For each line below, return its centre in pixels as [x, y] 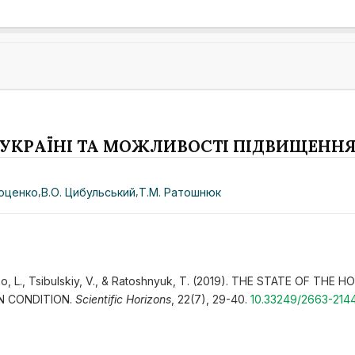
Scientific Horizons [123, 300]
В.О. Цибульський [89, 193]
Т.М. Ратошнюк [180, 193]
